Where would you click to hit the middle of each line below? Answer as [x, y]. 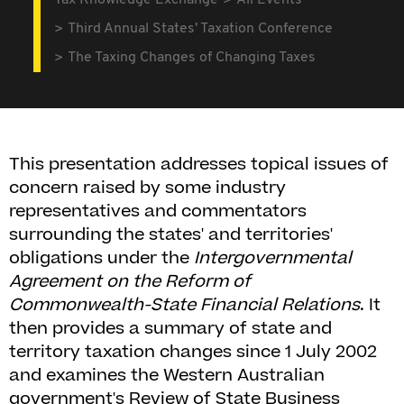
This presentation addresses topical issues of [199, 165]
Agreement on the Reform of [130, 282]
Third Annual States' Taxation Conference [201, 29]
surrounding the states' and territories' [171, 235]
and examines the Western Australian [167, 376]
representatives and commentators [158, 211]
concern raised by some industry [147, 188]
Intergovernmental [273, 258]
